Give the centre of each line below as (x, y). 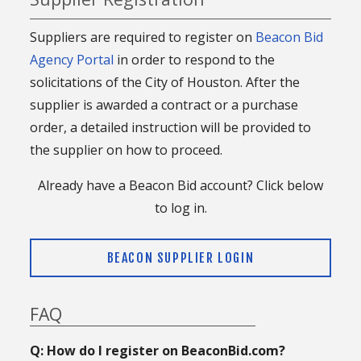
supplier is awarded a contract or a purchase (164, 104)
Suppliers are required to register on (143, 37)
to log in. (180, 207)
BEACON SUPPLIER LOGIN (180, 257)
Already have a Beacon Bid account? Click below (180, 185)
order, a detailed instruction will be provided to (171, 127)
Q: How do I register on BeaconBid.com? (158, 350)
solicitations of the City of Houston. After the (165, 82)
